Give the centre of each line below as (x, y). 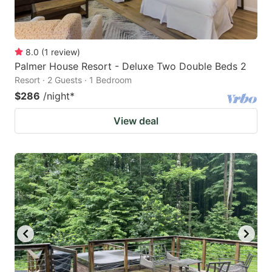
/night (56, 96)
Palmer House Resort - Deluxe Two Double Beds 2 (131, 66)
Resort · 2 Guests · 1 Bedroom (73, 80)
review (64, 52)
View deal (136, 121)
